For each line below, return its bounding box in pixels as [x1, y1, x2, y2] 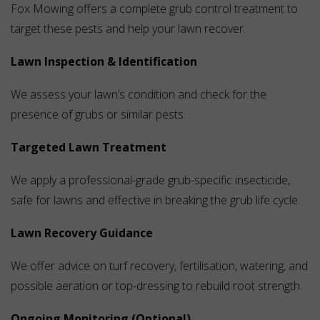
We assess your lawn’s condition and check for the [11, 86, 266, 103]
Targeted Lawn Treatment [11, 139, 166, 156]
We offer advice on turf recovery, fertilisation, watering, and [11, 258, 308, 274]
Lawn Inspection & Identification [11, 54, 197, 70]
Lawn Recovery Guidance [11, 225, 153, 241]
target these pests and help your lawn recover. [11, 21, 246, 37]
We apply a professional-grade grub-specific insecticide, [11, 172, 290, 189]
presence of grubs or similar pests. [11, 106, 186, 123]
